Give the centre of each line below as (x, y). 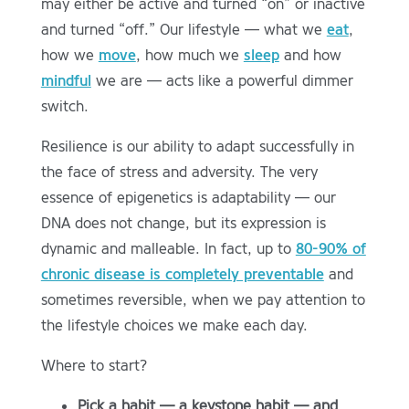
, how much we (189, 56)
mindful (66, 81)
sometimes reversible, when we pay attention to (203, 300)
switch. (64, 107)
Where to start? (94, 366)
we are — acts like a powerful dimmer (222, 81)
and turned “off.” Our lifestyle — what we (184, 30)
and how (310, 56)
